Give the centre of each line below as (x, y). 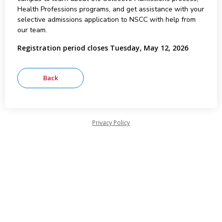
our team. (32, 30)
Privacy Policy (111, 123)
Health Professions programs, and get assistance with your (111, 9)
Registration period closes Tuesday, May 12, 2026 (103, 48)
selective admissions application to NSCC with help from (106, 20)
